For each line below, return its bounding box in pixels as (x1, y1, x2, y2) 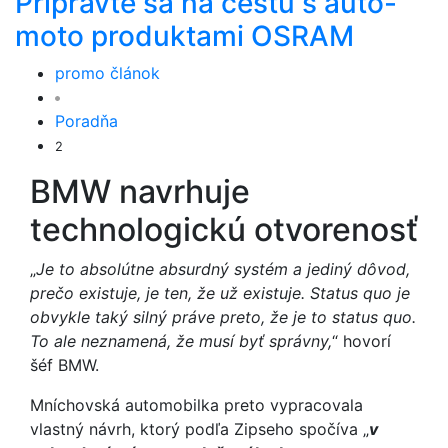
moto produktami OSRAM (15, 19, 354, 53)
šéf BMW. (30, 355, 99, 375)
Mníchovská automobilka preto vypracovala (30, 395, 363, 415)
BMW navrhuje (30, 172, 250, 211)
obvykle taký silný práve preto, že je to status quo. (30, 307, 416, 327)
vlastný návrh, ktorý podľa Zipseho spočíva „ (30, 419, 369, 439)
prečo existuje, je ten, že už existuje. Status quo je (30, 283, 410, 303)
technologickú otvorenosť (30, 210, 418, 249)
